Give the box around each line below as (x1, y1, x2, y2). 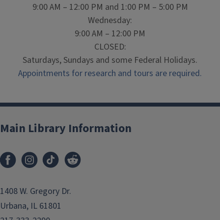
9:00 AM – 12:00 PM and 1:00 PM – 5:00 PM (32, 1, 188, 13)
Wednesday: (88, 14, 132, 27)
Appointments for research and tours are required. (18, 67, 202, 80)
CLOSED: (94, 41, 126, 53)
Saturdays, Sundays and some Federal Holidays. (23, 54, 197, 66)
